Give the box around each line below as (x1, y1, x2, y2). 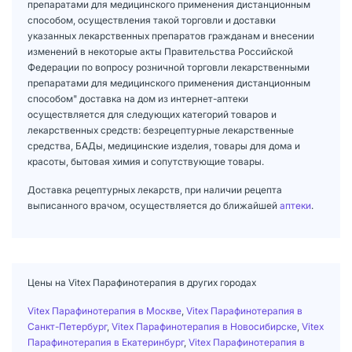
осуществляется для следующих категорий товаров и (27, 108, 277, 120)
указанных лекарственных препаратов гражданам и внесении (27, 29, 314, 42)
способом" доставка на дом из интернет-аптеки (27, 92, 248, 104)
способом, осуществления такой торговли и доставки (27, 13, 276, 26)
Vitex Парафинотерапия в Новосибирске (112, 320, 297, 332)
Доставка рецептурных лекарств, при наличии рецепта (27, 183, 282, 196)
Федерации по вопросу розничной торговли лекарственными (27, 60, 310, 73)
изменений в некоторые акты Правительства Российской (27, 45, 293, 57)
